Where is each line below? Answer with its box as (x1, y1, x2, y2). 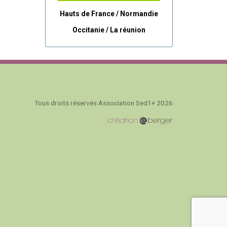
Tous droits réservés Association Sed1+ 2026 (34, 98, 173, 107)
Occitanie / (72, 25, 110, 34)
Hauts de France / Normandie (59, 9, 158, 18)
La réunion (109, 25, 145, 34)
